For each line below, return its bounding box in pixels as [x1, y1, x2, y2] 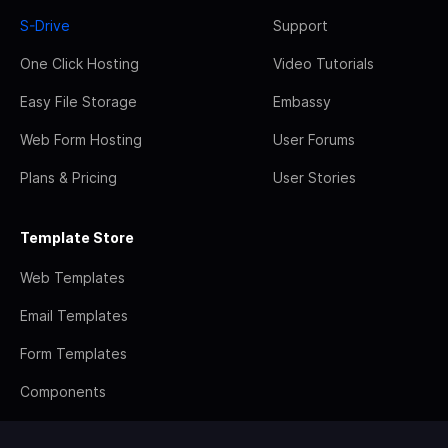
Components [20, 382, 106, 400]
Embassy [273, 92, 331, 110]
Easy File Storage [20, 92, 137, 110]
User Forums [273, 130, 355, 148]
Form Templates [20, 344, 127, 362]
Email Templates [20, 306, 128, 324]
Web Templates [20, 268, 125, 286]
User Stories [273, 168, 356, 186]
